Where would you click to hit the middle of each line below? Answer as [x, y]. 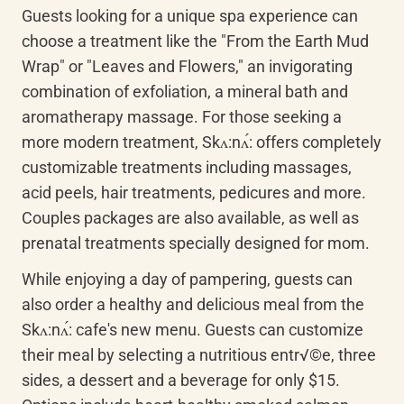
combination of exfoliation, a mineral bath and [185, 92]
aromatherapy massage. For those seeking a [182, 117]
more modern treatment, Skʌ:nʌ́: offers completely [202, 142]
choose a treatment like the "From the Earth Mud [195, 41]
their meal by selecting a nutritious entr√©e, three [199, 355]
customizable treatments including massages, [187, 167]
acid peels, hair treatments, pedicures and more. [194, 193]
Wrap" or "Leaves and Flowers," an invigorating [187, 66]
